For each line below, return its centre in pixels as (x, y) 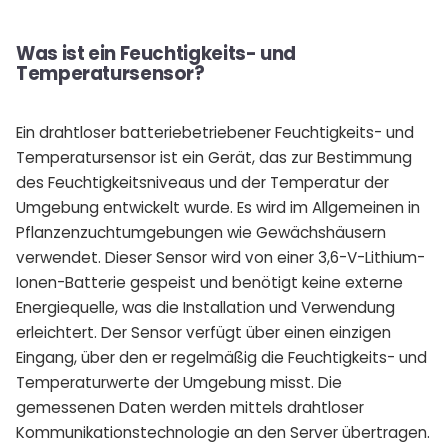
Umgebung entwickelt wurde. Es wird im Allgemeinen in (218, 207)
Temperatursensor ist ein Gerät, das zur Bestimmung (214, 157)
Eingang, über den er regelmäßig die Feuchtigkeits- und (221, 357)
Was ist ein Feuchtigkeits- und (156, 53)
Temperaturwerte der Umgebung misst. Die (179, 382)
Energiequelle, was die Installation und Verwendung (205, 307)
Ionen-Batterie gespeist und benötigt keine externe (209, 282)
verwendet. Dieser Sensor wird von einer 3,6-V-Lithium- (220, 257)
